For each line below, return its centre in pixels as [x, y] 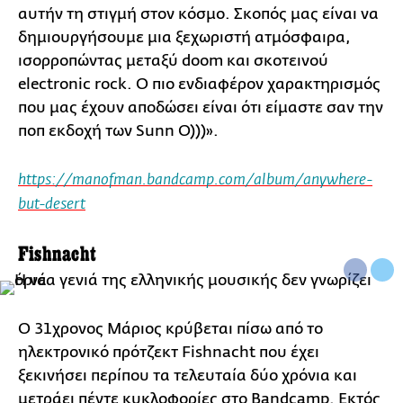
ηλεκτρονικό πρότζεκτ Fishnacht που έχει [169, 352]
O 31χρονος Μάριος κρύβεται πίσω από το [170, 328]
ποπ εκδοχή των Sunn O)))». [118, 130]
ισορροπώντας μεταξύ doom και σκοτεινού [173, 60]
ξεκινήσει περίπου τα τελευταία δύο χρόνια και [188, 375]
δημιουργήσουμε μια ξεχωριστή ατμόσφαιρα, [184, 37]
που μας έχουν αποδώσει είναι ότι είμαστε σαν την [201, 107]
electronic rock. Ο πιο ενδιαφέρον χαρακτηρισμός [199, 84]
